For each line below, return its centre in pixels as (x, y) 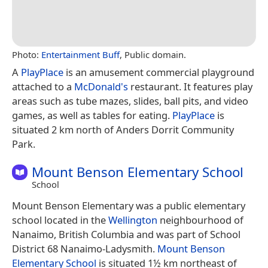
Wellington (133, 220)
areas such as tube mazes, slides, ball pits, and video (130, 100)
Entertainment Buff (80, 54)
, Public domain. (153, 54)
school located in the (60, 220)
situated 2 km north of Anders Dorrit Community (123, 129)
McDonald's (101, 86)
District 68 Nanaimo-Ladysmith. (85, 249)
